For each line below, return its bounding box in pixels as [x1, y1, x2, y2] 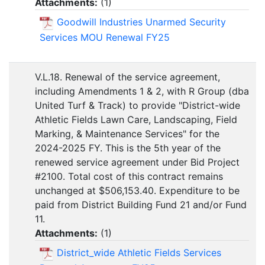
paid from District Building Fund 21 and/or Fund [35, 199, 247, 211]
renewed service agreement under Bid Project [35, 156, 240, 169]
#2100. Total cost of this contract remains [35, 170, 223, 183]
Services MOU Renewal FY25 [40, 31, 170, 43]
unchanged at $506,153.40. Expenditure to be [35, 185, 240, 197]
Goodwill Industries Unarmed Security [57, 16, 226, 28]
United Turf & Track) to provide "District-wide [35, 99, 240, 112]
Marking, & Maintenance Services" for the [35, 128, 219, 140]
